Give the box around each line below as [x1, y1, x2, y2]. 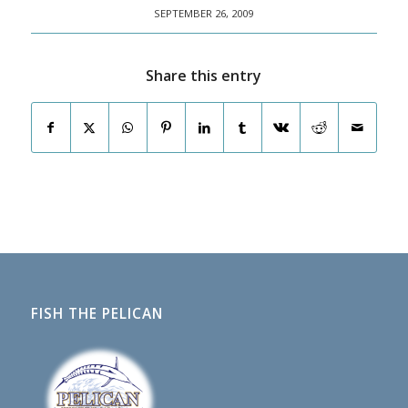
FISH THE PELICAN [30, 303, 163, 323]
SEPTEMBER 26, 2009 [154, 5, 254, 20]
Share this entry [146, 65, 262, 86]
